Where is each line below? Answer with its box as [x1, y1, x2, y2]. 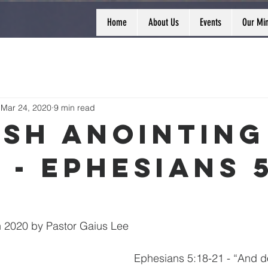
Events [200, 16, 221, 28]
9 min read [54, 102, 95, 113]
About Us [148, 16, 179, 28]
